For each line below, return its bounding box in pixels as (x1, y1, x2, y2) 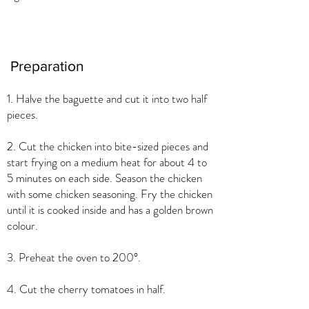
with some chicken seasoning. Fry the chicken (7, 186, 212, 202)
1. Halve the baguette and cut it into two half (7, 90, 207, 107)
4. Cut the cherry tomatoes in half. (7, 281, 166, 297)
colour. (7, 217, 38, 234)
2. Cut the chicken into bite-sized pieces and (7, 138, 208, 154)
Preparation (10, 58, 84, 74)
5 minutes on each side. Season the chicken (7, 170, 202, 186)
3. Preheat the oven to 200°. (7, 249, 141, 266)
